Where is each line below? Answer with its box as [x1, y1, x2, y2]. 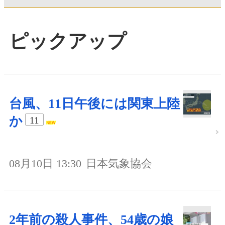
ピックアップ [9, 30, 127, 52]
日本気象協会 [86, 157, 152, 170]
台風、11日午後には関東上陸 [9, 96, 180, 111]
